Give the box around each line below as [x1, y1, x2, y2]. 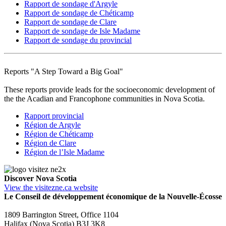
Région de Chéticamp [24, 129, 93, 138]
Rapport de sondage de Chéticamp [24, 8, 134, 17]
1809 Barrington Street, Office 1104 [4, 210, 119, 219]
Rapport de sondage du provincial [24, 35, 132, 44]
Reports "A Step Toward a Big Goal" [4, 67, 123, 76]
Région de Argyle [24, 120, 81, 129]
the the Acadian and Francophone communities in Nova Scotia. [4, 94, 207, 103]
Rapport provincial [24, 111, 84, 120]
